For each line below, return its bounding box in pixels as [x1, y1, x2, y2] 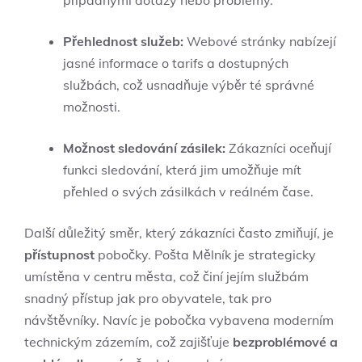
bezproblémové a [233, 333, 338, 350]
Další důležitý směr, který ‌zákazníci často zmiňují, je [24, 224, 334, 241]
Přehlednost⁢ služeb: [63, 32, 183, 49]
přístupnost [24, 246, 95, 263]
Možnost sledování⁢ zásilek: [63, 139, 225, 156]
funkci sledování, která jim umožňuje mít [63, 161, 301, 178]
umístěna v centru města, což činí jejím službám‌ [24, 267, 309, 284]
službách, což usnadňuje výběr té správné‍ [63, 76, 314, 93]
